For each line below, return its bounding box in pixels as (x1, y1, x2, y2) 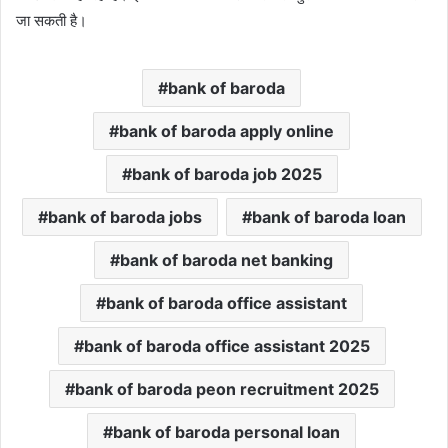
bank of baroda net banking (120, 250, 333, 270)
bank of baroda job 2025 (131, 164, 322, 184)
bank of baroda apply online (119, 121, 334, 141)
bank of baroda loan (251, 207, 406, 227)
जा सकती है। (16, 11, 87, 30)
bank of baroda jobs (47, 207, 202, 227)
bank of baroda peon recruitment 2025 (74, 379, 379, 399)
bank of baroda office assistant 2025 (83, 336, 370, 356)
